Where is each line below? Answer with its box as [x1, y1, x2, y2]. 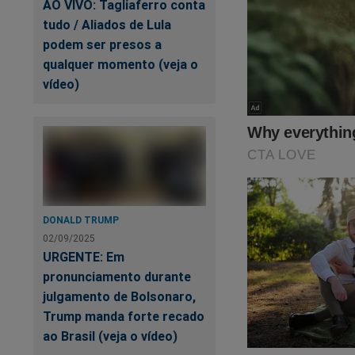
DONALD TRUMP [43, 214, 119, 227]
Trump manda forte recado [43, 308, 204, 325]
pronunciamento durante [43, 269, 191, 285]
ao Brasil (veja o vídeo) [43, 328, 177, 345]
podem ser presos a [43, 36, 162, 53]
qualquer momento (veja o [43, 56, 198, 73]
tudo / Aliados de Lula [43, 17, 171, 33]
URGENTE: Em [43, 249, 124, 265]
